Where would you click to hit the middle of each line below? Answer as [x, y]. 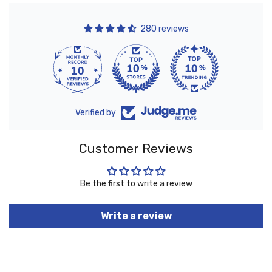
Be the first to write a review [136, 183]
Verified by [96, 112]
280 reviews [164, 29]
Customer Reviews [136, 148]
